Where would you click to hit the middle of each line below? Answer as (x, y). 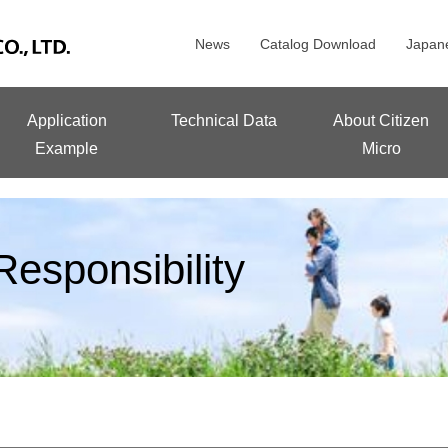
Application (66, 120)
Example (67, 148)
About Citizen (381, 120)
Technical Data (223, 120)
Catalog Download (318, 43)
